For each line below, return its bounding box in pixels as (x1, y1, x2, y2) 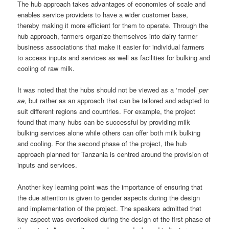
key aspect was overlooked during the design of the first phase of (17, 214, 211, 224)
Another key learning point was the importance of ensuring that (17, 181, 203, 192)
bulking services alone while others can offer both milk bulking (17, 128, 201, 138)
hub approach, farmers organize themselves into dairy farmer (17, 31, 198, 41)
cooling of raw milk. (17, 63, 75, 74)
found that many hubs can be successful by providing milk (17, 117, 191, 127)
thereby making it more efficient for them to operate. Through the (17, 20, 209, 31)
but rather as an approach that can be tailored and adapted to (27, 96, 210, 106)
